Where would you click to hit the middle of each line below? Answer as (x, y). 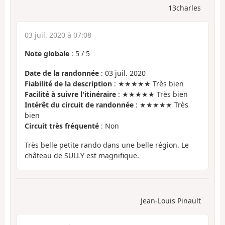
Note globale (47, 54)
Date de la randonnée (62, 73)
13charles (185, 8)
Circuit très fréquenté (62, 126)
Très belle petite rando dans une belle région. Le (107, 145)
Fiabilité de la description (68, 83)
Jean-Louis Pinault (171, 200)
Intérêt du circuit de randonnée (79, 104)
